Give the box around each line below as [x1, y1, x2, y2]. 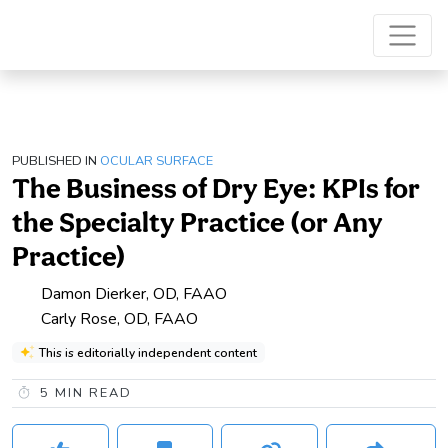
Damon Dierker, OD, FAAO [41, 282, 227, 305]
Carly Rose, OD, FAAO [41, 307, 198, 330]
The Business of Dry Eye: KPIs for [12, 171, 420, 206]
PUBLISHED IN [12, 152, 97, 171]
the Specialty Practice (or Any [12, 205, 383, 240]
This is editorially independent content [38, 344, 257, 361]
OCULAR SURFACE [100, 152, 213, 171]
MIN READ [50, 384, 132, 403]
